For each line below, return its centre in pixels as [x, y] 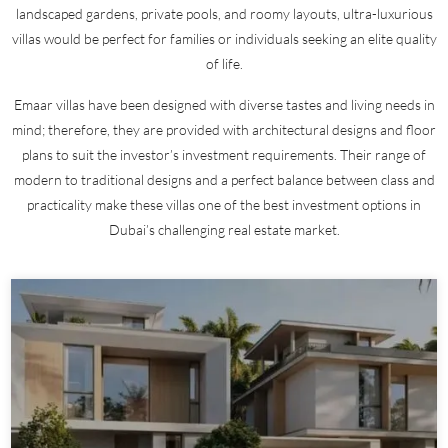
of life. [224, 63]
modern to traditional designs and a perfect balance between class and [224, 179]
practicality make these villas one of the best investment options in [224, 204]
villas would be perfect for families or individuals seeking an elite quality [224, 38]
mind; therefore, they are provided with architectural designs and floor [224, 129]
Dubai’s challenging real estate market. [224, 229]
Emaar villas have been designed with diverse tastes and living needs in [224, 104]
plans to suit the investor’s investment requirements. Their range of [224, 154]
